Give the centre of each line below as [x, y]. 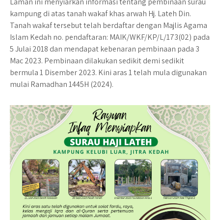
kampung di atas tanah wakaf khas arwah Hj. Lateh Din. [100, 14]
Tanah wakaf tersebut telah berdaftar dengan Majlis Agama [109, 25]
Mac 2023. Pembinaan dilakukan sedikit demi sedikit [97, 61]
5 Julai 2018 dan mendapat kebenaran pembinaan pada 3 [105, 49]
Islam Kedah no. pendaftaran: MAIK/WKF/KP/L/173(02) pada [110, 37]
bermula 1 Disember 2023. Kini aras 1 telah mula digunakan [108, 72]
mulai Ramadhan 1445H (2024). [62, 84]
